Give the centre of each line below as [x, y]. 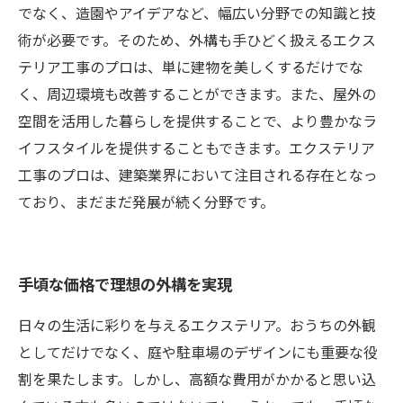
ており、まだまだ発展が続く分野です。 [146, 204]
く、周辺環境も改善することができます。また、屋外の [197, 96]
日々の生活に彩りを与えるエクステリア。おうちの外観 [197, 327]
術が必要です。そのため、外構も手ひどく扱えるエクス [197, 42]
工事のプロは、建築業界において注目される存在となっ [198, 177]
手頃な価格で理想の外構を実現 [125, 286]
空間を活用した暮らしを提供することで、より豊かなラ [197, 123]
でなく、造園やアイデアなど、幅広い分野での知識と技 [197, 15]
